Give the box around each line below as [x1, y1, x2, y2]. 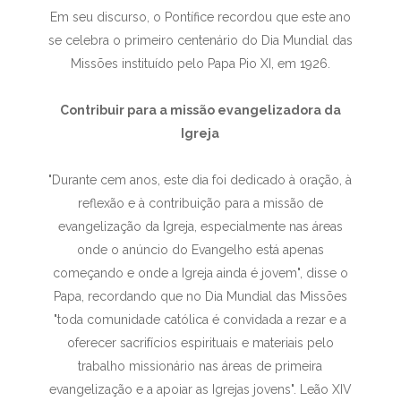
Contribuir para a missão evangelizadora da [59, 103, 341, 117]
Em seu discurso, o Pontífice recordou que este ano [49, 10, 351, 24]
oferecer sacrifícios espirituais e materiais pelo [66, 336, 334, 350]
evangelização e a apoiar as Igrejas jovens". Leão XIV [48, 382, 352, 397]
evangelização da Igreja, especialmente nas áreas [57, 219, 343, 234]
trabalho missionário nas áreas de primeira [78, 359, 323, 373]
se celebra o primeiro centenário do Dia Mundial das [47, 33, 353, 47]
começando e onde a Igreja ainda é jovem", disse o [52, 266, 348, 280]
